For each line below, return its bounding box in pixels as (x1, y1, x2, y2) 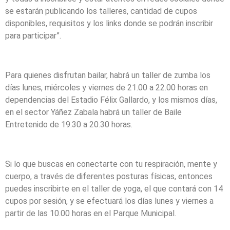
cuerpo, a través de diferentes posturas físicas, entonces (5, 171, 213, 181)
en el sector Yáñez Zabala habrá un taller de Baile (5, 107, 182, 118)
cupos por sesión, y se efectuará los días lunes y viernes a (5, 196, 214, 206)
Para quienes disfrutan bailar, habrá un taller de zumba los (5, 70, 210, 81)
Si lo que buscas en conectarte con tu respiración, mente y (5, 159, 217, 169)
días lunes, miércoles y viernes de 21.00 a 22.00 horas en (5, 83, 208, 93)
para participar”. (5, 31, 61, 41)
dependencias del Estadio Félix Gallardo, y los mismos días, (5, 95, 217, 105)
